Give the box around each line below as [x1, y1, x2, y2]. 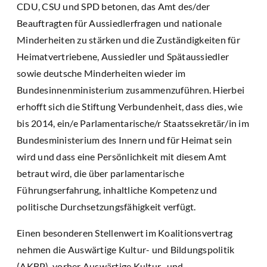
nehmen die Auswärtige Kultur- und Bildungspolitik [17, 244, 235, 256]
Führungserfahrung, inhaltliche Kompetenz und [17, 184, 217, 196]
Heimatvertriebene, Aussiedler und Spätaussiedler [17, 51, 229, 63]
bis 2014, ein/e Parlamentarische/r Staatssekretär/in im [17, 117, 249, 129]
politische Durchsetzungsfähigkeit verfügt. [17, 201, 196, 213]
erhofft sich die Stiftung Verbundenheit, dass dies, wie [17, 101, 243, 113]
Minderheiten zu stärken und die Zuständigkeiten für [17, 34, 240, 46]
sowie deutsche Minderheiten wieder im [17, 67, 186, 79]
